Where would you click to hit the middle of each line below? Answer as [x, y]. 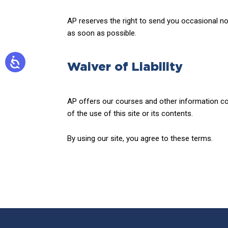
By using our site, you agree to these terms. [140, 138]
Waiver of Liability [125, 67]
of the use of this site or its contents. [130, 113]
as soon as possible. [102, 33]
